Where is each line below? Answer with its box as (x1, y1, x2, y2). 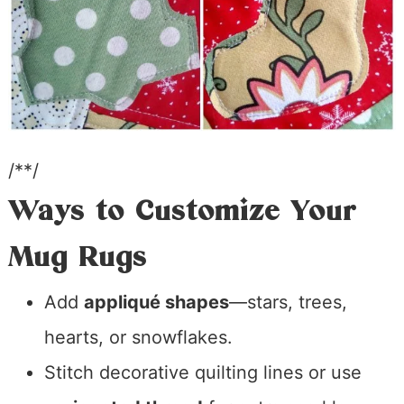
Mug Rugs (7, 240, 147, 275)
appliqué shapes (83, 291, 229, 314)
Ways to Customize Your (7, 194, 357, 229)
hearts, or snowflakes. (43, 326, 233, 349)
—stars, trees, (228, 291, 347, 314)
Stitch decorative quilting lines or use (43, 362, 362, 384)
